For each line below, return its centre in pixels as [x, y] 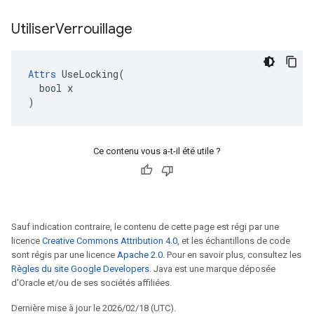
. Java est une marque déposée [212, 269]
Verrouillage [96, 29]
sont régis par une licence [64, 255]
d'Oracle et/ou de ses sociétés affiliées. [91, 283]
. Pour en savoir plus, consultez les [232, 255]
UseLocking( [90, 74]
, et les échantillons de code [234, 241]
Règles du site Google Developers [80, 269]
